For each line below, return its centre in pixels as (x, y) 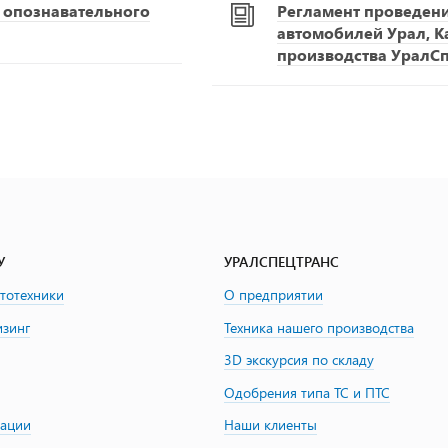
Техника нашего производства (319, 327)
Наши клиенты (270, 425)
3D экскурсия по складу (299, 360)
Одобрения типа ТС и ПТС (307, 392)
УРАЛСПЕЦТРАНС (281, 261)
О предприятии (273, 294)
